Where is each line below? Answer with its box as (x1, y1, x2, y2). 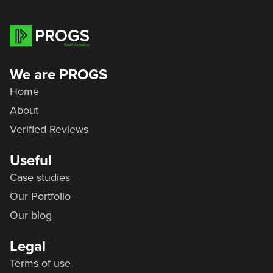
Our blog (10, 208, 52, 222)
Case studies (10, 171, 70, 185)
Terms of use (10, 257, 71, 271)
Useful (10, 152, 52, 170)
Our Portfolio (10, 190, 71, 204)
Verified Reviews (10, 122, 88, 136)
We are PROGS (10, 66, 107, 84)
